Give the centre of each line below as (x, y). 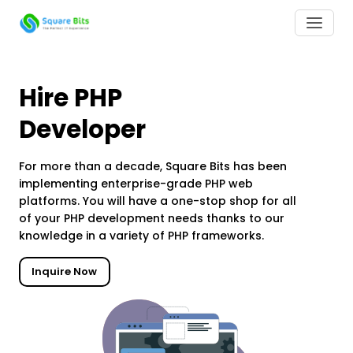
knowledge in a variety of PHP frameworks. (141, 236)
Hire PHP (71, 98)
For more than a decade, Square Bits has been (153, 166)
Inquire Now (65, 271)
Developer (82, 129)
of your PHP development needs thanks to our (152, 218)
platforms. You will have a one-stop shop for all (158, 201)
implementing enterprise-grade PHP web (136, 184)
